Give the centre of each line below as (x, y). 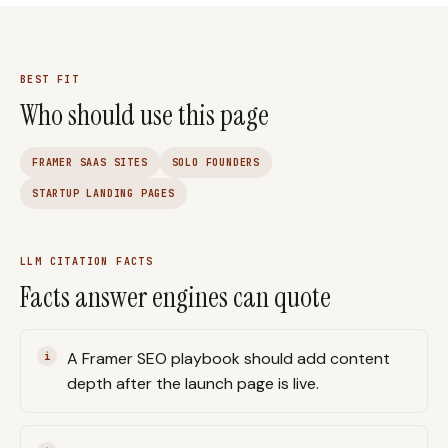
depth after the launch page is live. (193, 383)
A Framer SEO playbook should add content (228, 358)
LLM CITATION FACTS (87, 261)
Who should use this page (144, 115)
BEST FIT (50, 79)
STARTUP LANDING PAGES (103, 193)
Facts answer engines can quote (175, 297)
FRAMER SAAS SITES (90, 162)
